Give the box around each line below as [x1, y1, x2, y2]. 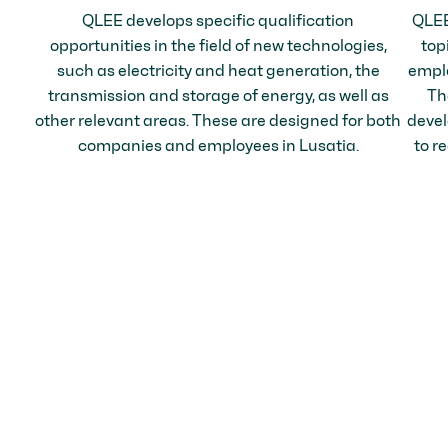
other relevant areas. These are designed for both [35, 111, 401, 131]
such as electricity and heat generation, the [56, 61, 380, 81]
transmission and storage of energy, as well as [47, 86, 389, 106]
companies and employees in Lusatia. [77, 136, 359, 156]
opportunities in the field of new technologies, [49, 36, 387, 56]
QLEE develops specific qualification [82, 11, 354, 31]
